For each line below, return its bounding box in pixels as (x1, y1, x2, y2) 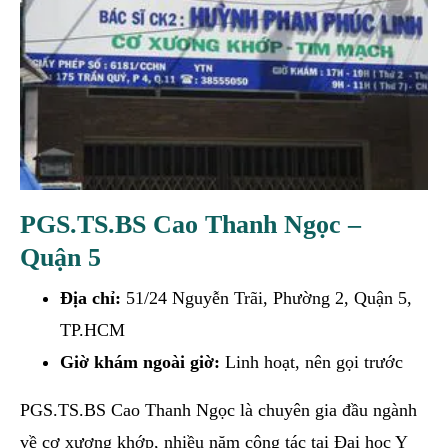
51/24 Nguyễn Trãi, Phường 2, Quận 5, (121, 287, 412, 308)
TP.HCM (60, 319, 125, 340)
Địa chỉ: (60, 287, 121, 308)
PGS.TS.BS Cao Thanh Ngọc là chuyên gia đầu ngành (20, 399, 417, 420)
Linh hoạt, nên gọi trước (220, 351, 403, 372)
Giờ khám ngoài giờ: (60, 351, 220, 372)
